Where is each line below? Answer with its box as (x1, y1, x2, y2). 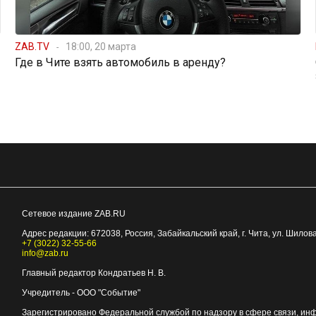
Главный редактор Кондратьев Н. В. (21, 267, 166, 278)
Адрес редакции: (21, 228, 91, 238)
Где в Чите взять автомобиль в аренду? (14, 55, 226, 69)
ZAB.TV (14, 40, 49, 52)
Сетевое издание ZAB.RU (21, 208, 126, 219)
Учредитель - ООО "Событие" (21, 287, 140, 298)
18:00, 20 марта (65, 40, 136, 52)
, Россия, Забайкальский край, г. (120, 228, 248, 238)
